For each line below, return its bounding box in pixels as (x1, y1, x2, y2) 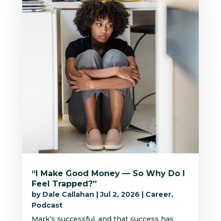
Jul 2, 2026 (100, 189, 140, 199)
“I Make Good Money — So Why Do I (31, 168, 185, 178)
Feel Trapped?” (31, 179, 97, 188)
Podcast (31, 200, 63, 210)
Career (145, 189, 171, 199)
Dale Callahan (42, 189, 94, 199)
